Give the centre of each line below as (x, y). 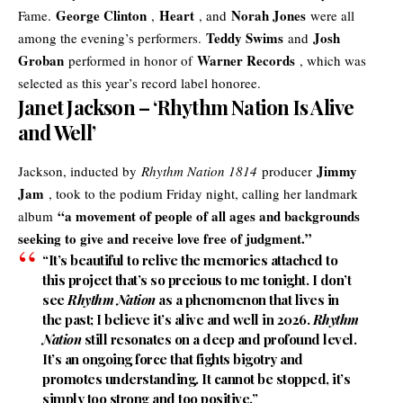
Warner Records (246, 61)
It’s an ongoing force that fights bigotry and (173, 358)
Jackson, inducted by (80, 170)
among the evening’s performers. (112, 38)
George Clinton (101, 16)
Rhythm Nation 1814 (199, 170)
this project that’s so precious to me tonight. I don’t (197, 279)
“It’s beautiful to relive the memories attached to (190, 260)
